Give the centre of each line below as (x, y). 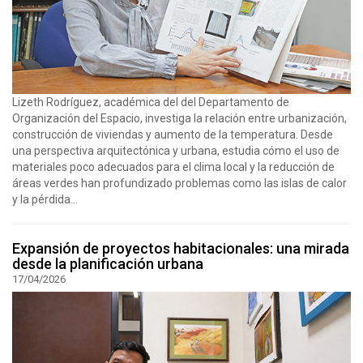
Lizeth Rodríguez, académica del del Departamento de (151, 102)
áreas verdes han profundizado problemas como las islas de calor (179, 183)
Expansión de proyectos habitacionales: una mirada (181, 248)
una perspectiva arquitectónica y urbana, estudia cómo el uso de (176, 150)
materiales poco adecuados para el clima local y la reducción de (173, 167)
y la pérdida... (45, 199)
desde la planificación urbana (108, 263)
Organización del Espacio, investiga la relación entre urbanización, (179, 118)
